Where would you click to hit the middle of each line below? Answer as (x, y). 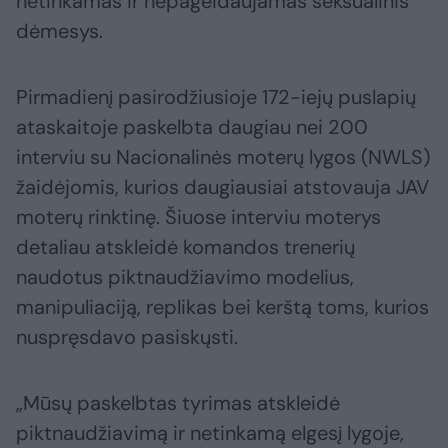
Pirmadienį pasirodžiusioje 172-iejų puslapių (216, 97)
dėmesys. (59, 31)
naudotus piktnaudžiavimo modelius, (185, 277)
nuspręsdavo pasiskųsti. (127, 337)
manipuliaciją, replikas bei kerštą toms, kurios (222, 307)
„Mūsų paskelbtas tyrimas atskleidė (178, 403)
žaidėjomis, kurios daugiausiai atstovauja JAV (222, 187)
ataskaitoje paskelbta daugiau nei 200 (192, 127)
